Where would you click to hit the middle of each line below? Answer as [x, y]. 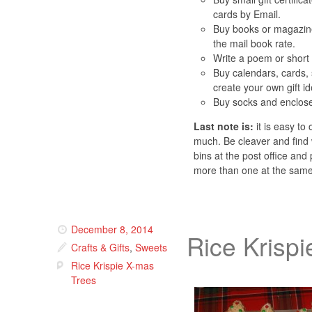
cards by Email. [247, 14]
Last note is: [224, 126]
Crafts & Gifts [100, 248]
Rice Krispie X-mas [112, 266]
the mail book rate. [254, 44]
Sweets [151, 248]
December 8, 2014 [112, 229]
